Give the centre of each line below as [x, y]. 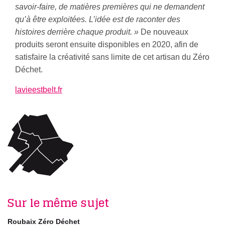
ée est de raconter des [141, 19]
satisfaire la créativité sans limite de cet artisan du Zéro [112, 57]
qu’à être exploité [46, 19]
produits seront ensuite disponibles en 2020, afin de [107, 44]
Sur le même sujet [58, 203]
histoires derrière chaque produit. [74, 32]
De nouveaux [163, 32]
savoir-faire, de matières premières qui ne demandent [110, 7]
